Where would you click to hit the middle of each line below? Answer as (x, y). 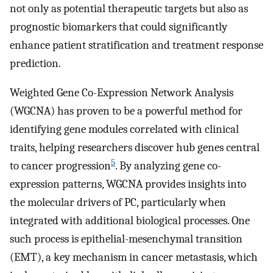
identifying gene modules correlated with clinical (124, 129)
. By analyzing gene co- (168, 166)
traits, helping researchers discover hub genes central (135, 148)
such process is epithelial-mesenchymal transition (126, 239)
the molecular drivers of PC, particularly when (118, 203)
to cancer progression (60, 166)
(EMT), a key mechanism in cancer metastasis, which (134, 257)
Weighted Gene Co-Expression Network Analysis (122, 93)
